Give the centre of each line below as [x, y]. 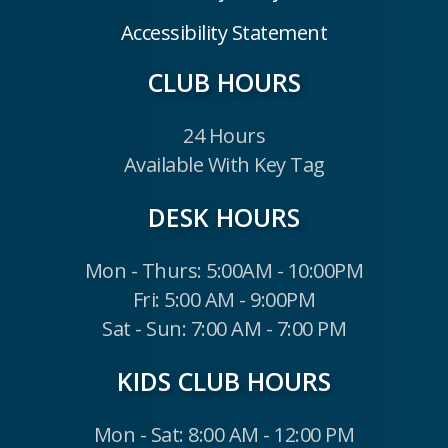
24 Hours [224, 135]
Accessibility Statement [224, 32]
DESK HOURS [224, 216]
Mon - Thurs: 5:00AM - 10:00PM [224, 270]
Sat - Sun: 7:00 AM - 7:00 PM [224, 328]
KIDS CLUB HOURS [224, 380]
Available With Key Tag [224, 164]
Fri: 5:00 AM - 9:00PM [224, 299]
